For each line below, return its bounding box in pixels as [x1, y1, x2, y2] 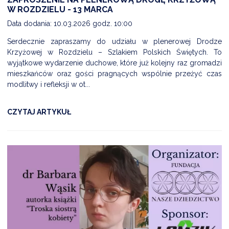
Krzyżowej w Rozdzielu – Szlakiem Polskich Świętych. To [7, 48, 222, 57]
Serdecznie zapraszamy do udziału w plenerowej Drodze [7, 37, 222, 46]
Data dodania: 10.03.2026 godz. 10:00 [7, 19, 132, 28]
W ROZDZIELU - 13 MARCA [7, 5, 113, 15]
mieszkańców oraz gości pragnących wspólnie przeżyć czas [7, 70, 222, 78]
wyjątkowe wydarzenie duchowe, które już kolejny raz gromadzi [7, 59, 222, 67]
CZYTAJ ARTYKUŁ [7, 108, 71, 117]
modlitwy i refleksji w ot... [7, 80, 90, 89]
